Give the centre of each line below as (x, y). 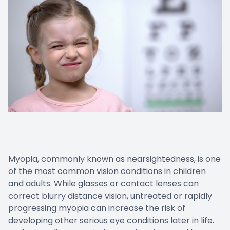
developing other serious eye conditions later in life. (111, 221)
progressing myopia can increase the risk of (97, 208)
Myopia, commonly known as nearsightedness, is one (114, 159)
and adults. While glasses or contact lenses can (103, 184)
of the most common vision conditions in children (107, 171)
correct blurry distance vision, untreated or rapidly (110, 196)
